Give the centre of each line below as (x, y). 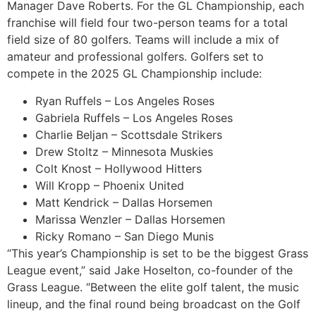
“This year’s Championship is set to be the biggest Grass (158, 253)
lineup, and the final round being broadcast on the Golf (154, 304)
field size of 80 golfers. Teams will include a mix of (143, 40)
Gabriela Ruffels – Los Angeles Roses (134, 117)
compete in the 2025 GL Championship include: (134, 74)
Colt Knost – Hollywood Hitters (119, 168)
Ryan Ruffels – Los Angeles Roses (125, 101)
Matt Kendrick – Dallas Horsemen (124, 202)
